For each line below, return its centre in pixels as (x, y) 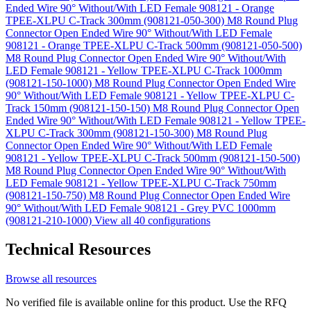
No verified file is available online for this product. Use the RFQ (146, 303)
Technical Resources (78, 250)
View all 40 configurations (152, 220)
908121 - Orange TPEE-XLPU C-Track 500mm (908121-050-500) (154, 45)
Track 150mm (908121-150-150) (79, 108)
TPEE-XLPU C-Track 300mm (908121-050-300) (116, 20)
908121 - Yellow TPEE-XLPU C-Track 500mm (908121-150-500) (153, 158)
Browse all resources (51, 279)
